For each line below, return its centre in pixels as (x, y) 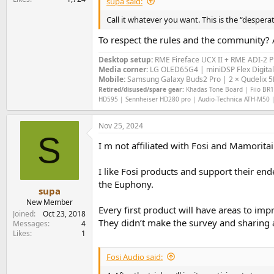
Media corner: (123, 69)
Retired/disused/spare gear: (141, 89)
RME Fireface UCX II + (192, 60)
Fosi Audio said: (135, 257)
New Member (49, 202)
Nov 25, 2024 (121, 126)
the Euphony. (126, 184)
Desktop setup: (126, 60)
